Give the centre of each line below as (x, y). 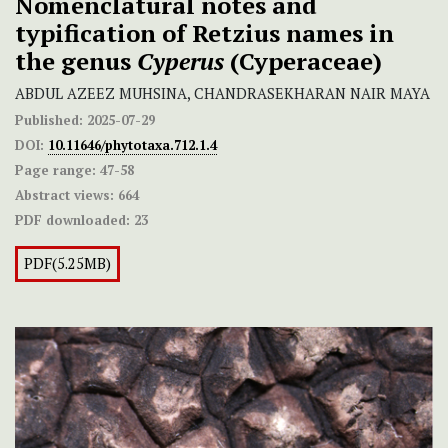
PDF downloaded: (72, 220)
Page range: (55, 170)
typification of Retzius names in (204, 33)
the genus (76, 61)
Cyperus (183, 61)
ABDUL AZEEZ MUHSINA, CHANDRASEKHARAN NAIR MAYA (222, 94)
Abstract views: (64, 195)
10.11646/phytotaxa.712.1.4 (132, 145)
